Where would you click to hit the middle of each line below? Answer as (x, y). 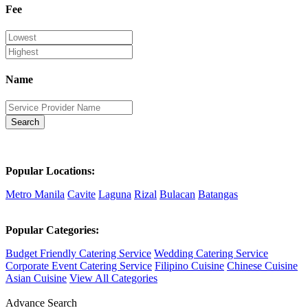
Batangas (218, 195)
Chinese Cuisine (262, 266)
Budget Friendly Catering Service (78, 254)
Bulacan (177, 195)
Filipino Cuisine (189, 266)
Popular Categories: (52, 230)
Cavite (81, 195)
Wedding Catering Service (211, 254)
